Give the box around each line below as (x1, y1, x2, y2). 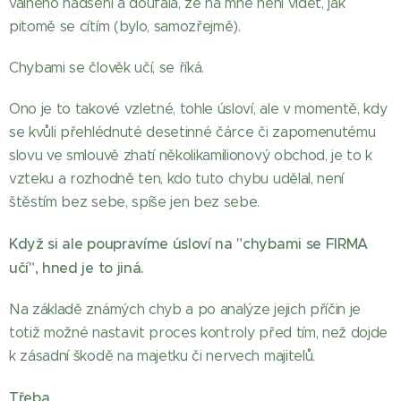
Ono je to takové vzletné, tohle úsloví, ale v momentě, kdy (9, 100, 388, 117)
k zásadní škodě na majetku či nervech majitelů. (9, 347, 315, 364)
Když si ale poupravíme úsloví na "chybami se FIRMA (9, 235, 368, 252)
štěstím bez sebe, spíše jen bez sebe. (9, 193, 260, 210)
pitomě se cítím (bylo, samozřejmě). (9, 18, 241, 35)
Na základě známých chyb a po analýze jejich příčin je (9, 301, 362, 318)
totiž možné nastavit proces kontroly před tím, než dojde (9, 324, 388, 341)
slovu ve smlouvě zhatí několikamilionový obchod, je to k (9, 147, 373, 164)
